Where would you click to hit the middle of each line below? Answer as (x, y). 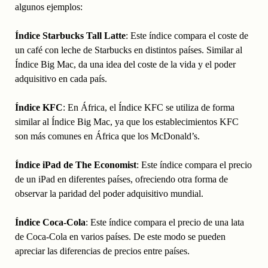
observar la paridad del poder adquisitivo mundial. (109, 194)
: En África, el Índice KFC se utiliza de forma (148, 108)
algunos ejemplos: (48, 7)
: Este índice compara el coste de (187, 36)
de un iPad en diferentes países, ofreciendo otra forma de (121, 179)
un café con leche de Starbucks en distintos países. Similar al (128, 50)
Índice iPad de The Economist (75, 165)
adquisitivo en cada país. (61, 79)
